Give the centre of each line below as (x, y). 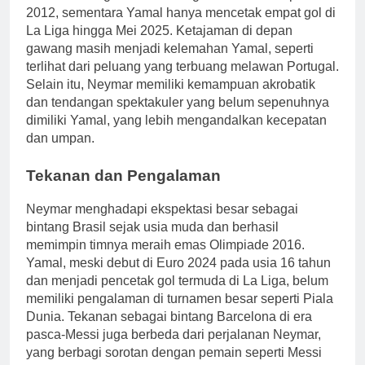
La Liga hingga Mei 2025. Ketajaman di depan (159, 31)
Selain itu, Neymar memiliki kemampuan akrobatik (171, 85)
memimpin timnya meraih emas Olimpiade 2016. (165, 245)
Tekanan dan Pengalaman (123, 176)
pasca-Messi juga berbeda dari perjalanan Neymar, (174, 335)
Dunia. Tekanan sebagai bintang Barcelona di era (169, 317)
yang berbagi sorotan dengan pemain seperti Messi (174, 353)
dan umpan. (60, 139)
